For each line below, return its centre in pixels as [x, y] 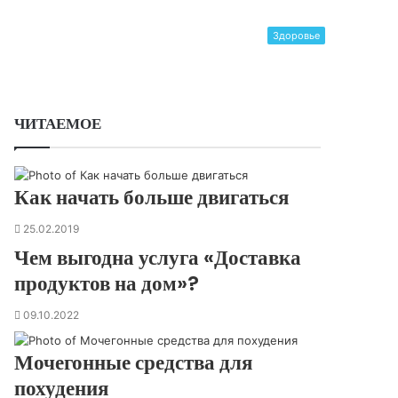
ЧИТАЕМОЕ [58, 123]
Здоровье [296, 36]
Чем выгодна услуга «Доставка [158, 258]
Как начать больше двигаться [152, 197]
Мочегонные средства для [134, 362]
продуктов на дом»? [107, 283]
